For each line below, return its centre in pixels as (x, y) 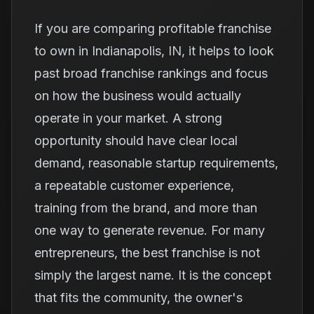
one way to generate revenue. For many (150, 230)
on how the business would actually (138, 96)
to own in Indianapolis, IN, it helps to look (154, 51)
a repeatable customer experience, (134, 185)
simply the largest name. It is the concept (153, 275)
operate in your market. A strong (128, 118)
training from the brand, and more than (146, 208)
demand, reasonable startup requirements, (156, 163)
